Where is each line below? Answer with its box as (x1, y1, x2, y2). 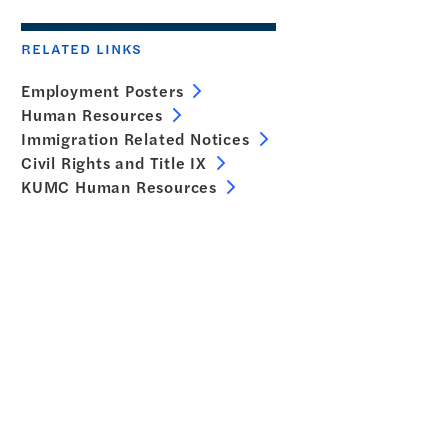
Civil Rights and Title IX (20, 151, 207, 174)
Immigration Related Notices (20, 127, 250, 150)
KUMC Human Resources (20, 175, 217, 198)
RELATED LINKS (20, 39, 142, 58)
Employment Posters (20, 79, 184, 102)
